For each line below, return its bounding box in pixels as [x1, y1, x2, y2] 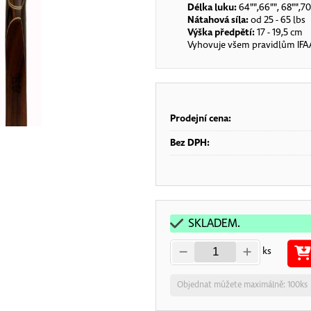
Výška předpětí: [187, 25, 255, 39]
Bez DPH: [170, 135, 210, 149]
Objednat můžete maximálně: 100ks [177, 278, 308, 291]
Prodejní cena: [170, 111, 232, 125]
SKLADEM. [188, 215, 241, 231]
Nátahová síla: [187, 12, 249, 26]
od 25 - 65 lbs [249, 12, 306, 26]
